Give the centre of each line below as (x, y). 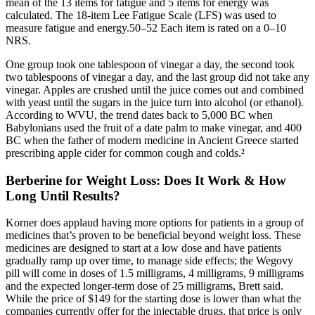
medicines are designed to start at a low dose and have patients (143, 248)
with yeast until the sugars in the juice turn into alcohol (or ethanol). (155, 102)
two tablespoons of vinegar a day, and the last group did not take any (157, 77)
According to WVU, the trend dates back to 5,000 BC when (139, 115)
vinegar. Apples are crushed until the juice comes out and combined (155, 89)
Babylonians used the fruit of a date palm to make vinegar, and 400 (154, 127)
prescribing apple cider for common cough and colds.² (125, 153)
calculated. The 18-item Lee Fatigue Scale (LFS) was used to (141, 15)
